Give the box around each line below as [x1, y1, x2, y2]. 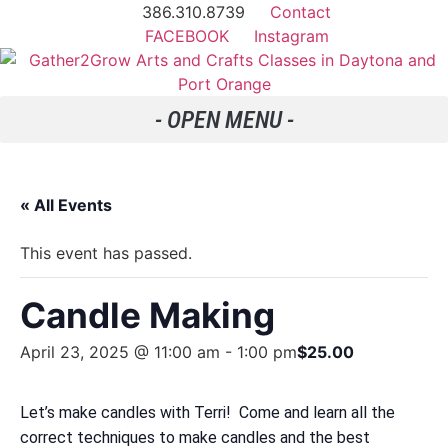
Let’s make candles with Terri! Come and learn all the [20, 403, 395, 422]
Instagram [253, 26, 329, 46]
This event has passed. [20, 243, 192, 263]
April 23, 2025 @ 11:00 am [20, 342, 220, 362]
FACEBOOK [144, 26, 229, 46]
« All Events [20, 195, 112, 215]
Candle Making [20, 294, 275, 336]
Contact [270, 2, 331, 22]
